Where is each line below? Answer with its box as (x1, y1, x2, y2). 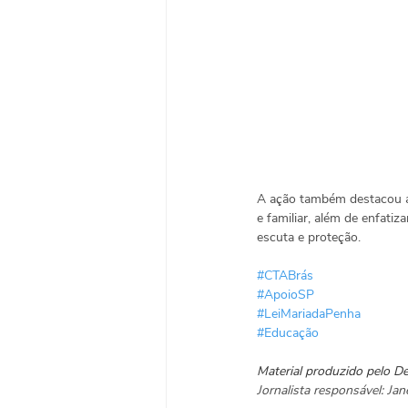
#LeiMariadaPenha (257, 305, 361, 322)
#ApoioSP (257, 286, 314, 303)
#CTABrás (257, 267, 313, 284)
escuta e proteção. (257, 229, 364, 246)
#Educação (257, 324, 319, 342)
